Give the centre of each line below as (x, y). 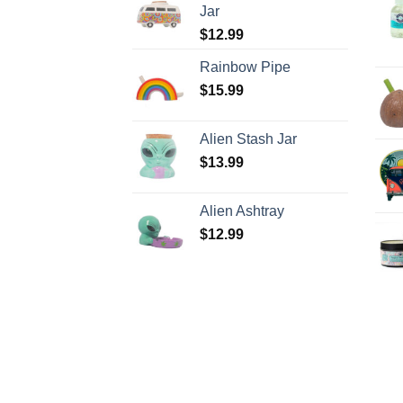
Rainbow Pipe (245, 67)
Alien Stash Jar (248, 139)
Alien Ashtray (242, 210)
